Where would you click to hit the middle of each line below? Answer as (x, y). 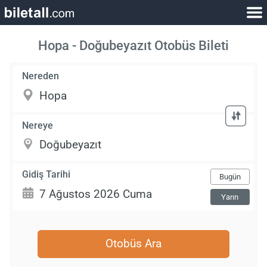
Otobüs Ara (133, 244)
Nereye (38, 125)
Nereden (41, 76)
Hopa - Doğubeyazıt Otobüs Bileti (133, 46)
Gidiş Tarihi (46, 174)
